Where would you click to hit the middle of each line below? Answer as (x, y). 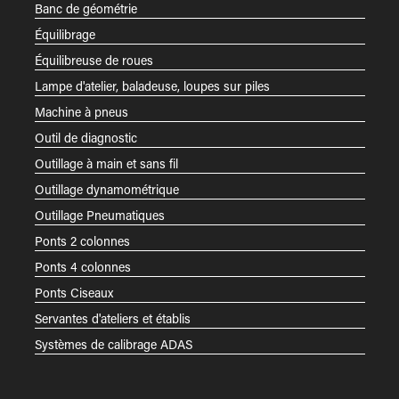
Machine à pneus (81, 111)
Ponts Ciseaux (73, 292)
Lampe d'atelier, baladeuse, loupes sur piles (152, 85)
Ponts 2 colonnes (82, 240)
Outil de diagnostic (85, 137)
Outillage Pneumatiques (99, 215)
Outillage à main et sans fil (106, 163)
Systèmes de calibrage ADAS (113, 344)
